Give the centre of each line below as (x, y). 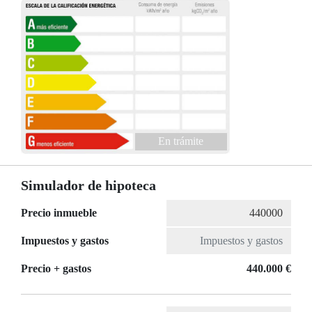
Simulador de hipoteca (88, 186)
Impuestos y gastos (65, 241)
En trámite (181, 141)
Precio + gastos (56, 269)
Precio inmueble (59, 213)
